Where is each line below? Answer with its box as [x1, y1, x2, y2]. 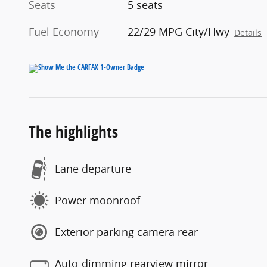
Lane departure [55, 162, 131, 176]
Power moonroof [55, 193, 140, 207]
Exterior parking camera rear [55, 225, 198, 239]
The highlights [29, 120, 118, 142]
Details [234, 27, 262, 38]
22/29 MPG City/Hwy [128, 24, 230, 39]
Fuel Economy [29, 24, 99, 39]
